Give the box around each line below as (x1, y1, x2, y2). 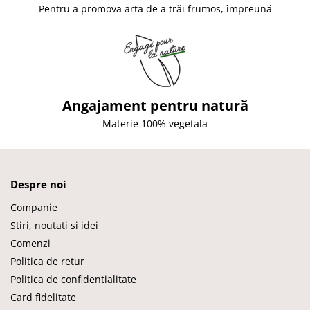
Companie (10, 201, 57, 215)
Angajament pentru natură (62, 96, 248, 116)
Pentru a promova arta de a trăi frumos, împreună (38, 2, 272, 16)
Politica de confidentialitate (10, 273, 136, 286)
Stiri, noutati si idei (10, 219, 98, 232)
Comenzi (10, 237, 51, 250)
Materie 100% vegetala (102, 117, 208, 131)
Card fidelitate (10, 291, 76, 304)
